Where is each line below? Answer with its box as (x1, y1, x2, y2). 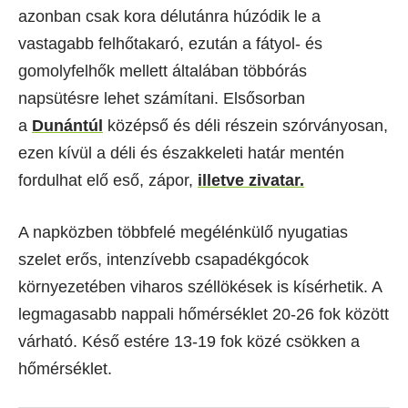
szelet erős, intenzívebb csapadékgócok (18, 250, 309, 269)
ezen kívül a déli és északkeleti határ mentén (18, 143, 344, 162)
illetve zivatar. (198, 170, 304, 189)
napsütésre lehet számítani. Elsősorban (18, 88, 305, 107)
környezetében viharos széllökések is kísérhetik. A (18, 277, 382, 296)
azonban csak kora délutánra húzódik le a (18, 6, 321, 25)
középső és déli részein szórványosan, (103, 116, 388, 135)
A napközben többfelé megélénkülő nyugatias (18, 222, 348, 241)
